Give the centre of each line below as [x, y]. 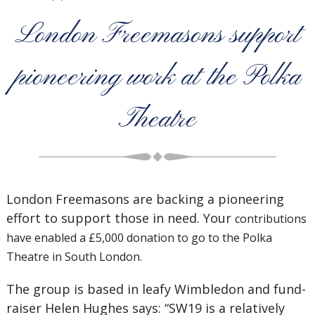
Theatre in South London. [74, 257]
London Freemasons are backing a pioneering [145, 199]
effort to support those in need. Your [120, 218]
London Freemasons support [157, 35]
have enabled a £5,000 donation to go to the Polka [139, 238]
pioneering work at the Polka [157, 77]
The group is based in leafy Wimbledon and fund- [156, 289]
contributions [270, 219]
